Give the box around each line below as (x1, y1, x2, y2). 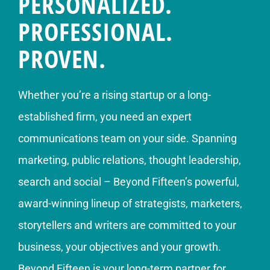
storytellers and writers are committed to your (18, 218, 236, 231)
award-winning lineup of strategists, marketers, (18, 196, 242, 210)
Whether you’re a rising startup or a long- (18, 88, 211, 101)
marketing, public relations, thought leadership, (18, 153, 241, 166)
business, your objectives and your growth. (18, 240, 221, 253)
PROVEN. (18, 41, 106, 75)
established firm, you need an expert (18, 110, 192, 123)
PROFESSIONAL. (18, 14, 173, 48)
